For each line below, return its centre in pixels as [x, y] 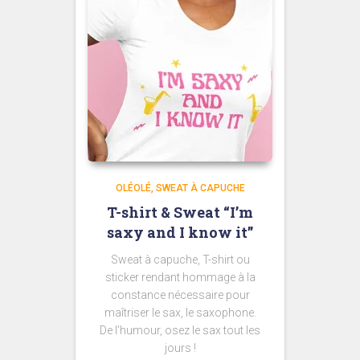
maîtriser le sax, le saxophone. [180, 313]
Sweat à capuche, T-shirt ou [180, 260]
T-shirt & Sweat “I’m [180, 212]
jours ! [180, 348]
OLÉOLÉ [133, 188]
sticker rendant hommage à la [180, 277]
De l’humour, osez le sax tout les [180, 330]
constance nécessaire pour [180, 295]
